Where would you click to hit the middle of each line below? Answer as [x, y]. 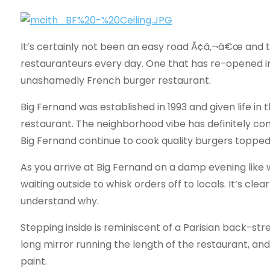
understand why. [59, 201]
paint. [33, 261]
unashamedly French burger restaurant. [115, 80]
